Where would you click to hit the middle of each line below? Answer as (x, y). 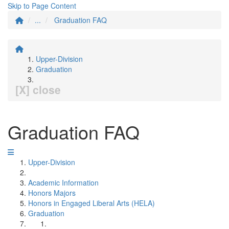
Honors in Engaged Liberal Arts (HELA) (91, 203)
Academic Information (63, 182)
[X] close (38, 89)
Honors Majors (52, 193)
